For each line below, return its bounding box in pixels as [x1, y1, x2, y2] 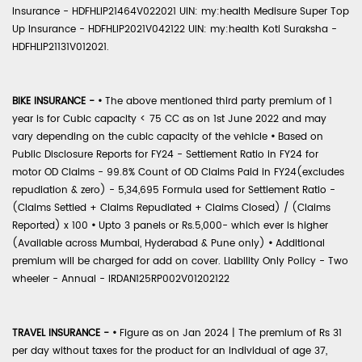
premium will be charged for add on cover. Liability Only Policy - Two [12, 253, 348, 269]
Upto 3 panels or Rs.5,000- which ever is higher [95, 217, 328, 234]
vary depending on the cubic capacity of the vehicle [12, 128, 271, 145]
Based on [275, 128, 323, 145]
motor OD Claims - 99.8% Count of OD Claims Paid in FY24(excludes [12, 164, 344, 180]
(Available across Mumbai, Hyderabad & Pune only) [12, 235, 268, 251]
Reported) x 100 [12, 217, 91, 234]
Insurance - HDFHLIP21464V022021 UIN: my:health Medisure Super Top [12, 3, 349, 19]
